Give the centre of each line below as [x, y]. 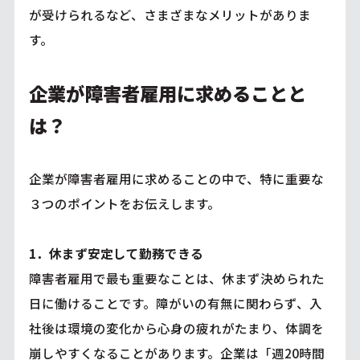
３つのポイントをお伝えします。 [124, 203]
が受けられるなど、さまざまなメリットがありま [170, 14]
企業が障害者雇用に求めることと [167, 93]
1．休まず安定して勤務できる [116, 253]
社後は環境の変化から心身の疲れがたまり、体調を [176, 327]
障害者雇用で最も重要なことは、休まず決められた [176, 278]
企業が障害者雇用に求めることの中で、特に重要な [176, 178]
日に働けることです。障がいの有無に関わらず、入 [175, 303]
